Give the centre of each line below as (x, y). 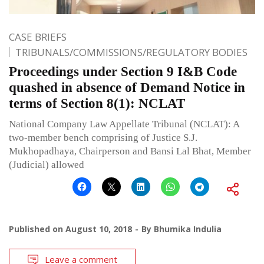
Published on (37, 229)
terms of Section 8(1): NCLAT (97, 104)
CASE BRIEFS (38, 37)
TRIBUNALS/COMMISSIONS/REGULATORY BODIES (131, 52)
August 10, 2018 (99, 229)
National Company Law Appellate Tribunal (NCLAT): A (124, 124)
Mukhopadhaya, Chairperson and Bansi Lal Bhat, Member (130, 151)
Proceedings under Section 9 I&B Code (123, 72)
